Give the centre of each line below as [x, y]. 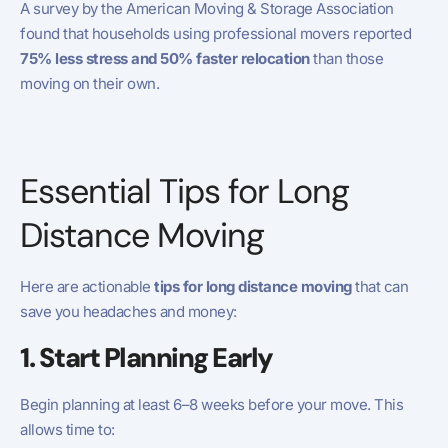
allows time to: [67, 429]
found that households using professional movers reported [215, 33]
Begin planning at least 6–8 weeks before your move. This [211, 404]
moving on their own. [89, 83]
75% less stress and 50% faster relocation [165, 58]
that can [379, 287]
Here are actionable [87, 287]
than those [346, 58]
